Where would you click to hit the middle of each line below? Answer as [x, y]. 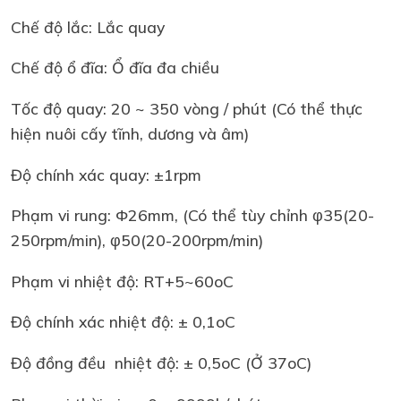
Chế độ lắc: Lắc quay [88, 26]
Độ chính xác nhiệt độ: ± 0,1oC [123, 322]
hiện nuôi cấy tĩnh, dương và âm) [130, 133]
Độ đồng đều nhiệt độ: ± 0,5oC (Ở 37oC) [161, 362]
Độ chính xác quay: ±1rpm [106, 174]
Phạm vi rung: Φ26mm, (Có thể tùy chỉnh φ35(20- [192, 215]
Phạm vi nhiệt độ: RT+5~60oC [122, 281]
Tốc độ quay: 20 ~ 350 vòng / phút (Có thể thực [187, 108]
